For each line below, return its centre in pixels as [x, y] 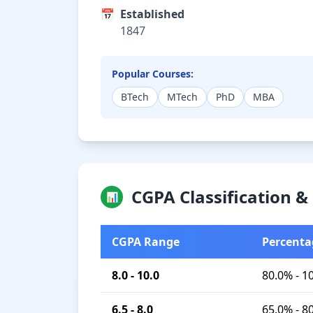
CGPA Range [146, 242]
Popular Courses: [153, 74]
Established [152, 14]
